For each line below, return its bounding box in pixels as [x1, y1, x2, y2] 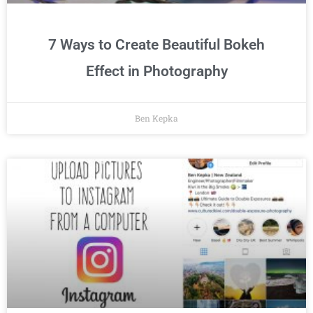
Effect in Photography [85, 63, 228, 80]
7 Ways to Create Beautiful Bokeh [48, 36, 265, 54]
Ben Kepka [135, 112, 178, 124]
